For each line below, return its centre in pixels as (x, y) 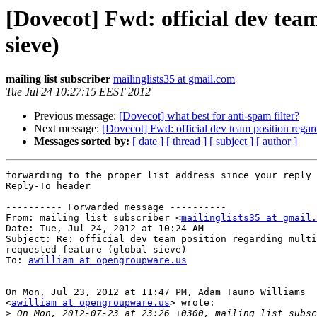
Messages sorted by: (82, 142)
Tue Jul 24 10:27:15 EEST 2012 (78, 92)
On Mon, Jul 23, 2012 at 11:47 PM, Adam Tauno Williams (156, 292)
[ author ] (277, 142)
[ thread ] (186, 142)
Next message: (68, 129)
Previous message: (76, 116)
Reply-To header (48, 186)
